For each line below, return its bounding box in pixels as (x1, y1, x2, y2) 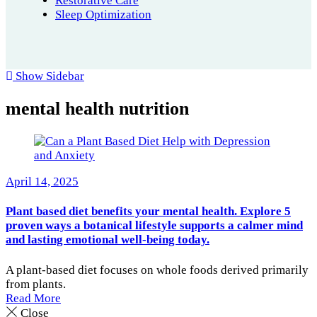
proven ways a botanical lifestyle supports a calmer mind (6, 219, 303, 233)
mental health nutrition (6, 98, 189, 119)
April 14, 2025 (6, 174, 79, 188)
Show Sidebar (13, 69, 84, 83)
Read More (6, 292, 61, 306)
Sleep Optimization (55, 7, 151, 21)
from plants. (6, 277, 66, 292)
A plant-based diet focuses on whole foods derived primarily (6, 263, 309, 277)
